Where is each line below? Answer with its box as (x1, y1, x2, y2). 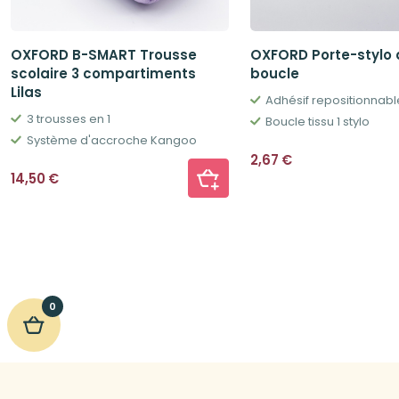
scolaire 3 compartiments (11, 64, 196, 84)
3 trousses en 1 (26, 110, 110, 128)
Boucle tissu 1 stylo (265, 113, 370, 131)
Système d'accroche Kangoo (26, 132, 197, 150)
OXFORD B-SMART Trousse (11, 45, 197, 65)
